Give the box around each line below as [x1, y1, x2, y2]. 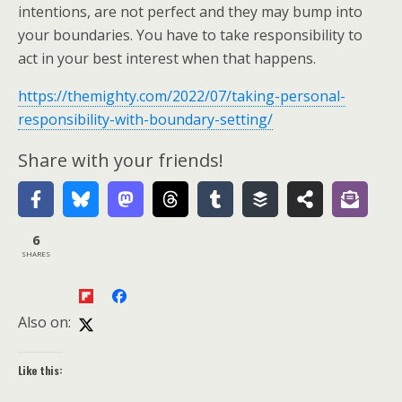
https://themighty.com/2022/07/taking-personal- [18, 86, 345, 106]
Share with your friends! [18, 148, 223, 172]
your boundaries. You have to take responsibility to [18, 25, 363, 45]
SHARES [22, 248, 50, 258]
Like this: [18, 363, 63, 378]
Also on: [18, 312, 71, 333]
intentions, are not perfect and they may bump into [18, 2, 363, 22]
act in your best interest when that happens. [18, 48, 316, 68]
